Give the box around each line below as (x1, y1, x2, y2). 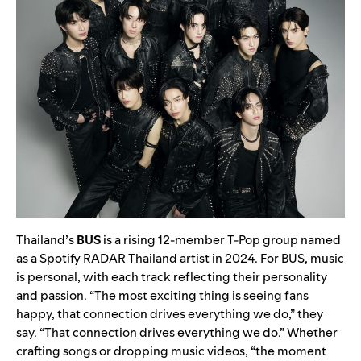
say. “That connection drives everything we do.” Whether (16, 324, 338, 341)
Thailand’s (16, 231, 77, 248)
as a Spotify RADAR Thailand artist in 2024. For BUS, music (16, 250, 344, 267)
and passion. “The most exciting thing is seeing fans (16, 287, 309, 304)
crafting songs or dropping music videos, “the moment (16, 342, 326, 359)
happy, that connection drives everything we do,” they (16, 305, 323, 322)
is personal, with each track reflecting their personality (16, 268, 327, 285)
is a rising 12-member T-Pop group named (101, 231, 341, 248)
